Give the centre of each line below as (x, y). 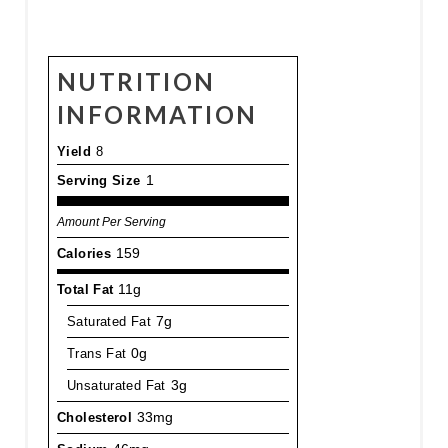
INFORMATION (157, 114)
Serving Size (98, 180)
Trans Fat (96, 353)
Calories (84, 253)
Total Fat (85, 289)
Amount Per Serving (111, 221)
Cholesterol (94, 417)
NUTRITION (136, 81)
